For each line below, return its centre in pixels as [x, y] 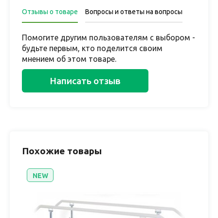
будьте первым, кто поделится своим [92, 48]
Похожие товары [62, 151]
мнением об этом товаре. [69, 59]
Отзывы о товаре [50, 12]
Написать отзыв [85, 81]
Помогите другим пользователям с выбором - [109, 37]
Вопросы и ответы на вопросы [134, 12]
